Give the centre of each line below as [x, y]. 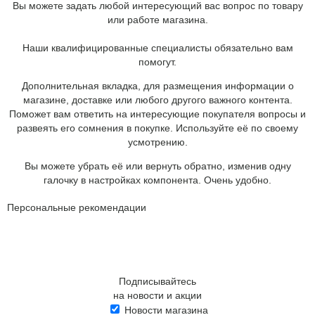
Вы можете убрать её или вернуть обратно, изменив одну [157, 166]
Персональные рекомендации [77, 207]
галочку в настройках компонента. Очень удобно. [157, 180]
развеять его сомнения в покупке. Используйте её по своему [157, 128]
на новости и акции [157, 295]
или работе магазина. [157, 19]
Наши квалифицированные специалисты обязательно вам [157, 47]
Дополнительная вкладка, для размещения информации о [157, 85]
